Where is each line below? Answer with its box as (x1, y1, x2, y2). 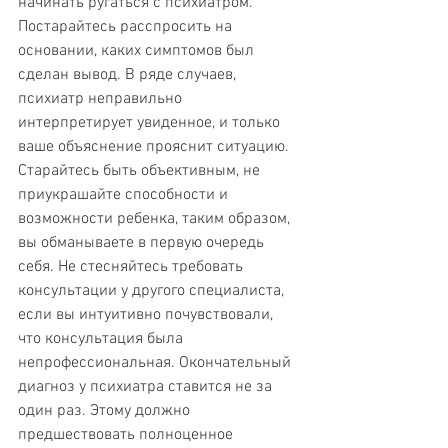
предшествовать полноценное (18, 425, 237, 445)
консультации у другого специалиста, (18, 281, 288, 301)
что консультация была (18, 329, 187, 349)
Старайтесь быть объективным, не (18, 161, 264, 181)
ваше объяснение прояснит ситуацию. (18, 137, 293, 157)
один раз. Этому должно (18, 401, 194, 421)
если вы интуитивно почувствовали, (18, 305, 277, 325)
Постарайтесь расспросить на (18, 17, 236, 37)
